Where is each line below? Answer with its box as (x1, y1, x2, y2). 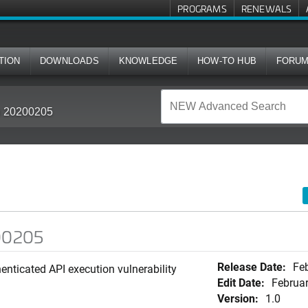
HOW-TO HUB (197, 56, 257, 66)
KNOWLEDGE (118, 56, 178, 66)
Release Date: (217, 259, 286, 274)
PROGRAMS (177, 3, 227, 14)
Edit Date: (217, 275, 265, 289)
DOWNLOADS (40, 56, 99, 66)
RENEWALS (241, 3, 292, 14)
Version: (217, 291, 258, 305)
